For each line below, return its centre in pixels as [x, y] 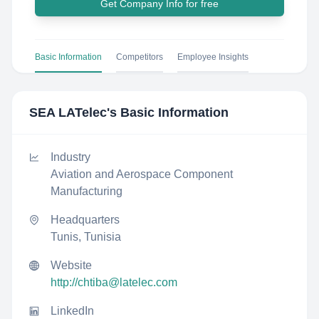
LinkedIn [72, 311]
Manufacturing [87, 191]
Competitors [140, 57]
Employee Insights [213, 57]
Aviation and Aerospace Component [142, 174]
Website [71, 265]
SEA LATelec [68, 113]
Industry [70, 157]
